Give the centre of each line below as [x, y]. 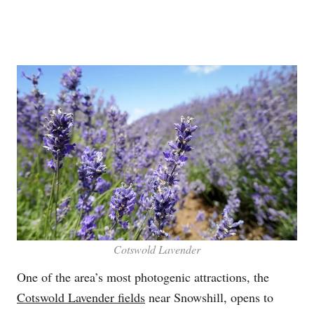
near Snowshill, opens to [209, 298]
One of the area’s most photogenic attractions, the [143, 277]
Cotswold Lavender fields [81, 298]
